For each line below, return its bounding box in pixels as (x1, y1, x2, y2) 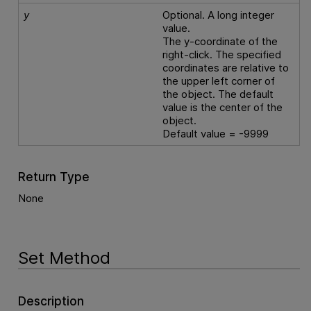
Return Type (17, 169, 90, 185)
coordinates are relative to (162, 60, 289, 74)
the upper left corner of (162, 74, 276, 87)
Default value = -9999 (162, 126, 269, 140)
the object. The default (162, 87, 274, 101)
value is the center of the (162, 100, 283, 114)
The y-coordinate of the (162, 34, 278, 48)
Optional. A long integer (162, 8, 275, 22)
